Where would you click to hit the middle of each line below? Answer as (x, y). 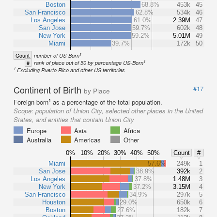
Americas (87, 139)
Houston (54, 202)
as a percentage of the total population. (107, 102)
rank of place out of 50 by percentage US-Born (89, 62)
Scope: (24, 110)
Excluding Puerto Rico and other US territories (71, 70)
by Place (97, 91)
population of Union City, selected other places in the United (119, 110)
